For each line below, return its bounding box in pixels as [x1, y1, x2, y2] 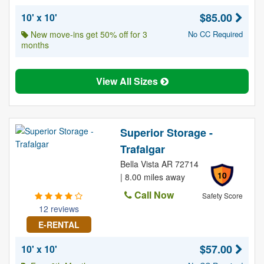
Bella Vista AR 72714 [120, 158, 199, 170]
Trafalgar [120, 141, 165, 157]
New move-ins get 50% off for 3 [28, 28, 147, 40]
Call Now [131, 188, 174, 202]
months [21, 39, 49, 51]
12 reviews [38, 203, 79, 214]
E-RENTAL [38, 219, 80, 230]
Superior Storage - [120, 125, 213, 140]
